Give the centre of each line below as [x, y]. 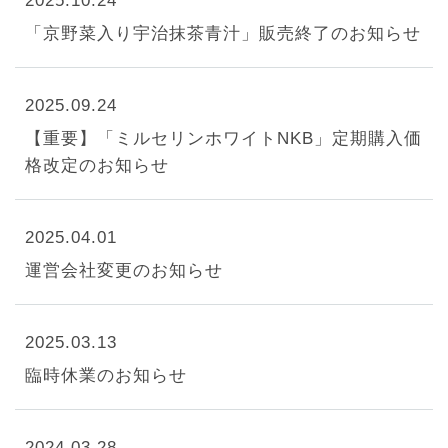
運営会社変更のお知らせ [124, 270]
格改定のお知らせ [97, 165]
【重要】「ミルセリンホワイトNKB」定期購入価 [223, 138]
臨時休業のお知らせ [106, 375]
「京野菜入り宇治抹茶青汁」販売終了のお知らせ [223, 33]
